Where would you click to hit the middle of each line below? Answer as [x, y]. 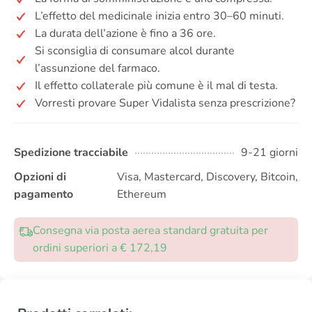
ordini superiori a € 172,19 [100, 248]
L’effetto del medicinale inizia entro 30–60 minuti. [159, 16]
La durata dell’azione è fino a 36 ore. [125, 34]
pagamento [44, 195]
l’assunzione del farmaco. [97, 69]
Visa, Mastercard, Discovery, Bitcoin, [207, 177]
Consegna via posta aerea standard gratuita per [150, 231]
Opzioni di [40, 177]
